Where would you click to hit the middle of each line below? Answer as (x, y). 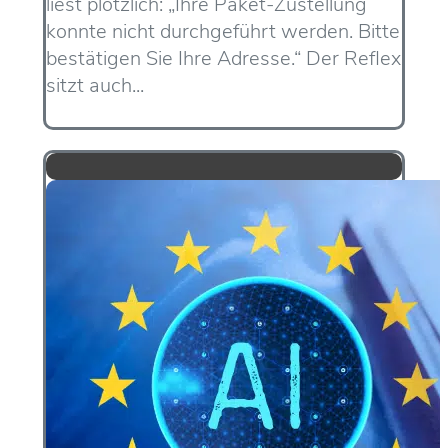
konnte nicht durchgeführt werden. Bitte (223, 31)
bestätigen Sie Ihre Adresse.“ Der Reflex (223, 58)
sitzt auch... (95, 85)
